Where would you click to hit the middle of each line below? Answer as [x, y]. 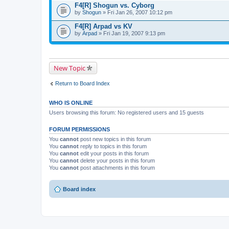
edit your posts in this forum [114, 153]
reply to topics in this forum [113, 146]
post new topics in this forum [115, 139]
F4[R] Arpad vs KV [104, 26]
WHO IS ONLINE [71, 103]
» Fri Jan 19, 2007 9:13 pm [131, 33]
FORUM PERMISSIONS [79, 129]
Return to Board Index [83, 83]
